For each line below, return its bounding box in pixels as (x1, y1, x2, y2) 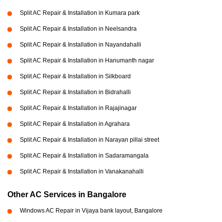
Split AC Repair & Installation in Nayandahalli (20, 41, 141, 48)
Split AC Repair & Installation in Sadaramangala (20, 152, 149, 159)
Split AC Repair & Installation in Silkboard (20, 73, 131, 80)
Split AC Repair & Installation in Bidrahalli (20, 89, 131, 96)
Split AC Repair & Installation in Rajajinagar (20, 105, 137, 111)
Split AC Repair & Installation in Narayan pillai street (20, 136, 159, 143)
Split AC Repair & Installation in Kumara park (20, 9, 140, 16)
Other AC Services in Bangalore (7, 190, 126, 199)
